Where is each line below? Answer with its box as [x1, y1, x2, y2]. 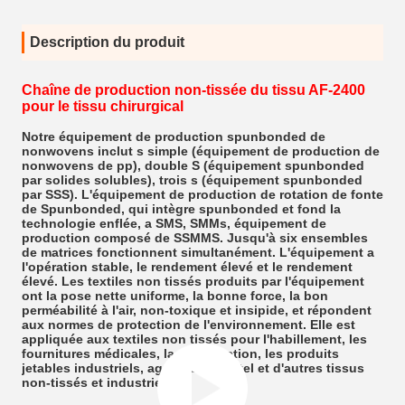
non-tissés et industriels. [22, 375, 176, 390]
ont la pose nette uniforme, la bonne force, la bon [22, 288, 328, 303]
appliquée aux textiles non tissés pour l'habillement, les [22, 332, 367, 346]
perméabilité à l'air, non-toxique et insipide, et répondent [22, 303, 372, 317]
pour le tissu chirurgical [22, 99, 184, 114]
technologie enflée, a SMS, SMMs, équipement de [22, 216, 326, 231]
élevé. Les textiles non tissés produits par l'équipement [22, 274, 364, 288]
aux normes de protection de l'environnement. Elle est [22, 317, 355, 332]
